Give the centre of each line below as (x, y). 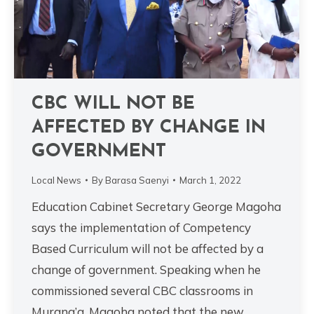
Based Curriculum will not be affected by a (148, 248)
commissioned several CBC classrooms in (142, 290)
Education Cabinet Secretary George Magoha (156, 206)
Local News (56, 180)
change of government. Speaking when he (146, 269)
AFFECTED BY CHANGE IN (149, 128)
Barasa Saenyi (137, 180)
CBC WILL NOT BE (113, 104)
